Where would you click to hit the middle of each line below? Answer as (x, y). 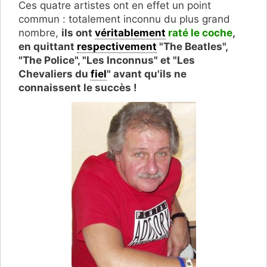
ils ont (78, 33)
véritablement (130, 33)
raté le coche (200, 33)
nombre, (40, 33)
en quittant (48, 47)
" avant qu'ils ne (147, 74)
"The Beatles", (192, 47)
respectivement (117, 47)
